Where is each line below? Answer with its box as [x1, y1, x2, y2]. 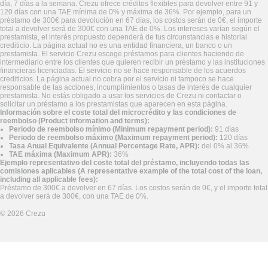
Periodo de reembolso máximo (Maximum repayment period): [9, 133, 218, 142]
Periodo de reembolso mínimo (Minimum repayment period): [9, 125, 213, 134]
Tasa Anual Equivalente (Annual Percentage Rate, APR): [9, 142, 200, 151]
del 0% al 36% [200, 142, 249, 151]
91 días [213, 125, 239, 134]
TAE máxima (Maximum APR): [9, 150, 112, 159]
